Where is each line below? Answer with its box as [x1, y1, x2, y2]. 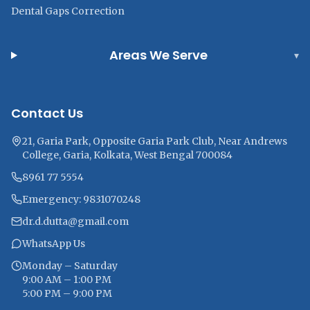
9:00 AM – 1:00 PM [22, 273, 111, 286]
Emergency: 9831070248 [22, 193, 140, 206]
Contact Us [11, 104, 83, 122]
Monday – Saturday [22, 259, 118, 272]
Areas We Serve [109, 46, 208, 64]
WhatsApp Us [22, 237, 85, 250]
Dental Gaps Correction [11, 5, 125, 17]
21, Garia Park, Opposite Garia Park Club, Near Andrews [22, 135, 287, 147]
